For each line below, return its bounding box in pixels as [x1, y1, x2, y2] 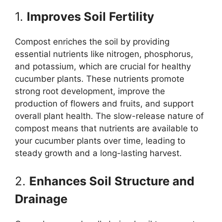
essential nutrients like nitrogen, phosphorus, [15, 49, 193, 59]
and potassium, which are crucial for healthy [15, 61, 191, 72]
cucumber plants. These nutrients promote [15, 74, 184, 84]
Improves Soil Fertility [27, 9, 154, 24]
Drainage [15, 191, 67, 206]
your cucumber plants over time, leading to [15, 136, 185, 146]
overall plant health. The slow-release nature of [15, 111, 204, 121]
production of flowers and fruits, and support [15, 99, 194, 109]
